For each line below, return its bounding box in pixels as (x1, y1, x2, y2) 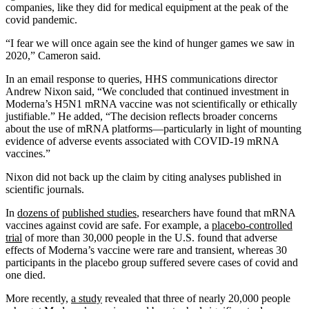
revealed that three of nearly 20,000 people (102, 292, 290, 304)
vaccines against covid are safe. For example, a (6, 219, 212, 231)
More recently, (6, 292, 71, 304)
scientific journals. (6, 183, 84, 195)
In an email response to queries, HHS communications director (6, 72, 277, 85)
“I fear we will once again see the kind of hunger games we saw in (6, 37, 295, 49)
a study (71, 292, 102, 304)
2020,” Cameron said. (6, 49, 101, 61)
